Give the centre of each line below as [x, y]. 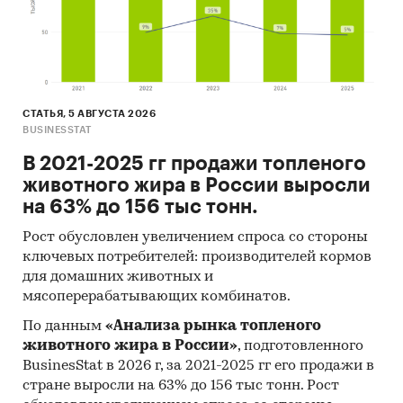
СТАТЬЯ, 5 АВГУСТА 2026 [89, 114]
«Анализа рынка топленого [213, 327]
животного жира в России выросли [197, 186]
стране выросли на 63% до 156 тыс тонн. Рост [181, 386]
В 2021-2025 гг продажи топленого [194, 164]
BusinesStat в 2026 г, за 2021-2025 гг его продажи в [198, 367]
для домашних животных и [118, 278]
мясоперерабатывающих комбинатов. [157, 297]
